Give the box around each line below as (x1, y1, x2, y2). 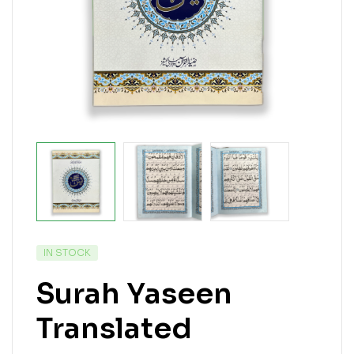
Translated (36, 311, 192, 346)
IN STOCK (43, 247, 91, 258)
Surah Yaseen (36, 276, 232, 311)
